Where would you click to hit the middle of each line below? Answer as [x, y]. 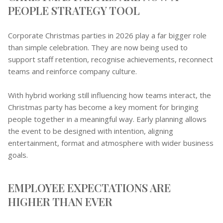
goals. [18, 155]
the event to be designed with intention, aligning [91, 131]
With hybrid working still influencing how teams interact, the [110, 95]
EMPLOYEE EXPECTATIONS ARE [89, 187]
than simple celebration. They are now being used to [98, 47]
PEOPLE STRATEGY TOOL [74, 10]
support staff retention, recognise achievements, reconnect [111, 59]
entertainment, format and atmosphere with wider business [111, 143]
